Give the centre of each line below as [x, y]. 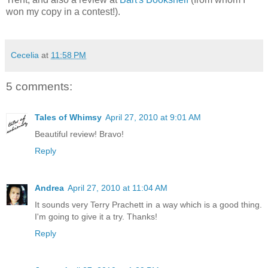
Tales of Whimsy [68, 118]
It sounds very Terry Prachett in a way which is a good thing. [148, 205]
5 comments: [39, 86]
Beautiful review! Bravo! [79, 134]
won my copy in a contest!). [63, 11]
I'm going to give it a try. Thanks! [96, 217]
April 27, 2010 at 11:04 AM [118, 188]
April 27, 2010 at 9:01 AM [153, 118]
